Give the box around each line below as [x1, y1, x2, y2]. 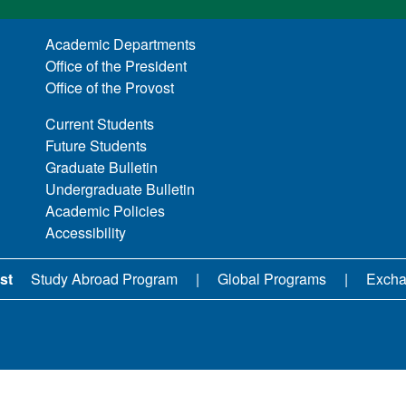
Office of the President [45, 54, 188, 76]
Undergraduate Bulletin [45, 178, 196, 199]
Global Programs [217, 267, 326, 289]
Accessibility [45, 221, 127, 243]
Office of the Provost [45, 76, 175, 98]
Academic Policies [45, 199, 166, 221]
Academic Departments [45, 33, 197, 54]
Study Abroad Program [30, 267, 178, 289]
